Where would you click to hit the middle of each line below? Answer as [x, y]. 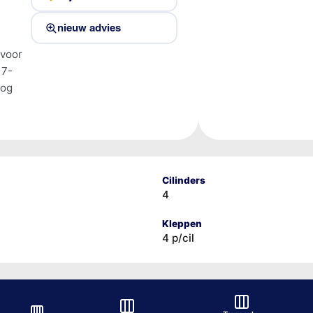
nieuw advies [89, 28]
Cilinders [183, 180]
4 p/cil [178, 238]
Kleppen [182, 223]
